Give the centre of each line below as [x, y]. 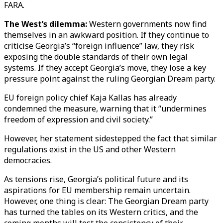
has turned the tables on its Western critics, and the [101, 212]
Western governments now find [148, 24]
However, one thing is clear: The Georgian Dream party [106, 201]
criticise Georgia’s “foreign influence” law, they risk [99, 46]
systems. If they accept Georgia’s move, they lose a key [105, 68]
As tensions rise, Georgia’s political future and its [96, 179]
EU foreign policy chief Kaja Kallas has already [90, 98]
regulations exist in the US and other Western [90, 149]
